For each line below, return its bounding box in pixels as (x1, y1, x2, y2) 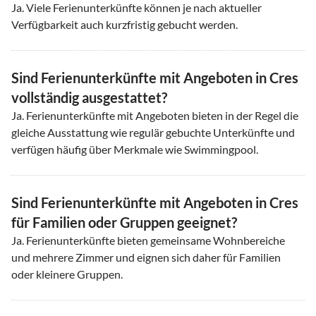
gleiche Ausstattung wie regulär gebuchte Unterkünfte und (11, 125, 295, 139)
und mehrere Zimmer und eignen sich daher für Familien (11, 250, 281, 264)
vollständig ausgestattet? (11, 88, 167, 106)
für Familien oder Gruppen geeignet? (11, 213, 237, 231)
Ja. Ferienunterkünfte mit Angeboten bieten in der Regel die (11, 108, 298, 122)
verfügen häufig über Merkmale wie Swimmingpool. (11, 142, 258, 156)
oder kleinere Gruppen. (11, 267, 123, 281)
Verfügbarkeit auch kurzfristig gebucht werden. (11, 17, 238, 31)
